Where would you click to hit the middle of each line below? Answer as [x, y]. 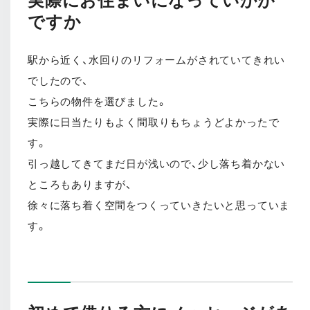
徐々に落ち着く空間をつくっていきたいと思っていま [159, 205]
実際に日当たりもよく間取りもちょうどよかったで [154, 122]
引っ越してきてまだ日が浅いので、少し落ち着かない [157, 164]
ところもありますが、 [80, 184]
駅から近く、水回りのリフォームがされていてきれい [157, 60]
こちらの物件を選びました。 [98, 101]
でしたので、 [58, 81]
